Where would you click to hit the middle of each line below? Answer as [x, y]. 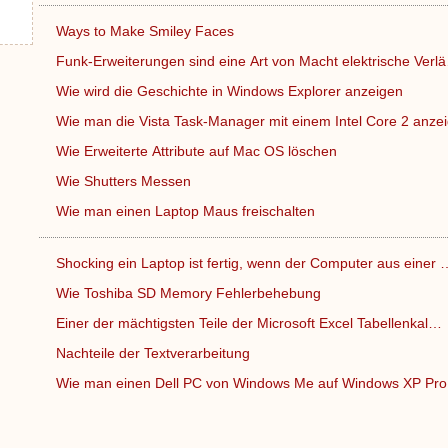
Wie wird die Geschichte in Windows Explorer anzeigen [231, 91]
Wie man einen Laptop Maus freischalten [187, 211]
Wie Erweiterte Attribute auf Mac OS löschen [198, 151]
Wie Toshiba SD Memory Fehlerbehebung [190, 293]
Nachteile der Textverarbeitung [154, 353]
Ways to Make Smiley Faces [146, 31]
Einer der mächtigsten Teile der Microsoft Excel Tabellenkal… [248, 323]
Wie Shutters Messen [125, 181]
